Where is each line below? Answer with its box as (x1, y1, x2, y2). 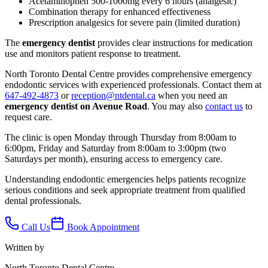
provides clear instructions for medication (95, 37, 252, 48)
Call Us (19, 221, 50, 232)
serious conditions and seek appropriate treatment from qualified (5, 184, 245, 195)
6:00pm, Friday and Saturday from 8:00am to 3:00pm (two (5, 142, 226, 153)
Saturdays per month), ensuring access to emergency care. (5, 153, 223, 164)
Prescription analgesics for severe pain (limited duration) (29, 17, 240, 28)
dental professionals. (5, 195, 81, 206)
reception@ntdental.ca (71, 90, 156, 100)
